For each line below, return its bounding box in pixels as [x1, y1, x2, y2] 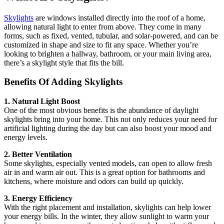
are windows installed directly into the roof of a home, [33, 13, 205, 22]
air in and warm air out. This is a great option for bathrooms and [4, 168, 205, 177]
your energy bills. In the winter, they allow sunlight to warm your [4, 212, 209, 221]
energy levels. [4, 133, 47, 142]
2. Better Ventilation [4, 150, 72, 159]
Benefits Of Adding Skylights [4, 76, 122, 87]
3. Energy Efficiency [4, 194, 72, 203]
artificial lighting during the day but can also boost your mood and [4, 124, 211, 133]
